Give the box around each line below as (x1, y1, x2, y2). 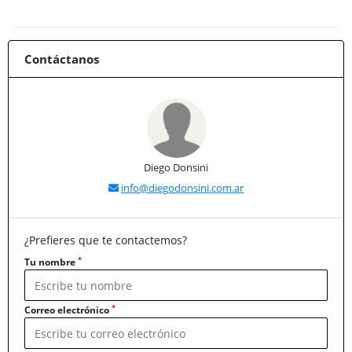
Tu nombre (24, 255, 78, 269)
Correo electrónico (24, 303, 112, 317)
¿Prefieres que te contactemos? (24, 233, 187, 248)
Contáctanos (24, 51, 99, 68)
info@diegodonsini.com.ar (121, 181, 244, 196)
